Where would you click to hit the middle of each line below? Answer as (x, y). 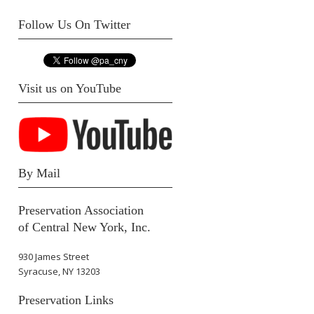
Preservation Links (66, 300)
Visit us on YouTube (70, 89)
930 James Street (54, 256)
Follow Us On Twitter (74, 25)
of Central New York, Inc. (84, 227)
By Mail (39, 173)
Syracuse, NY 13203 (59, 271)
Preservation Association (81, 210)
